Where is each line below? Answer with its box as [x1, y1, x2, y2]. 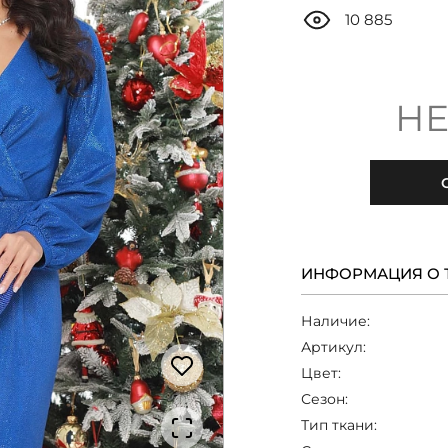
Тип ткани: [301, 416, 378, 434]
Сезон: [301, 390, 349, 408]
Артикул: [301, 338, 367, 356]
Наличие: [301, 312, 371, 330]
